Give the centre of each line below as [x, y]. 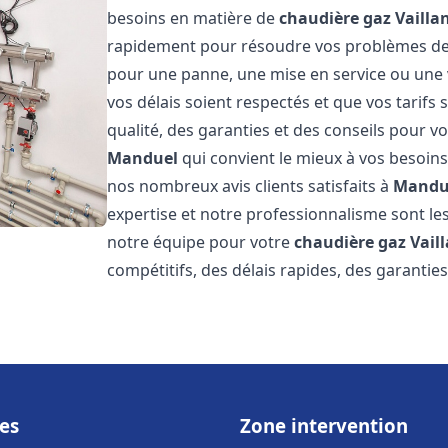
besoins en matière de [193, 18]
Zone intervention [324, 425]
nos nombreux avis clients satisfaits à [250, 186]
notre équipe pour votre [201, 242]
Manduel [143, 158]
